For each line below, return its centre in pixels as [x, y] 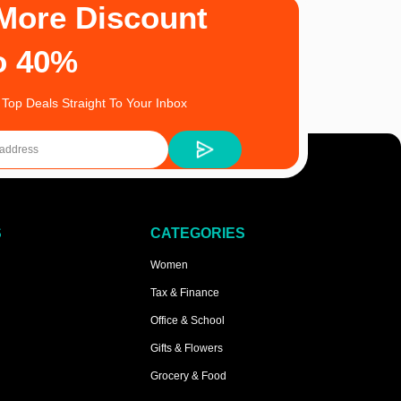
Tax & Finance [184, 293]
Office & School [187, 321]
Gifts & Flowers [186, 349]
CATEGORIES [197, 234]
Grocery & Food [188, 376]
